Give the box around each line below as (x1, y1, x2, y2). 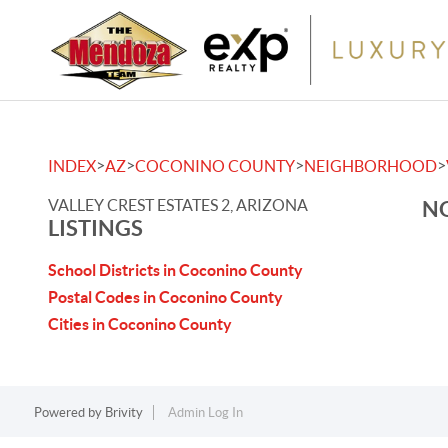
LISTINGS (48, 215, 143, 240)
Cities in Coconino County (48, 315, 232, 333)
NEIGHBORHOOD (304, 157, 437, 175)
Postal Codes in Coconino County (48, 288, 283, 306)
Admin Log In (167, 405, 243, 420)
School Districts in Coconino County (48, 261, 303, 279)
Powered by (33, 405, 105, 420)
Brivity (104, 405, 143, 420)
